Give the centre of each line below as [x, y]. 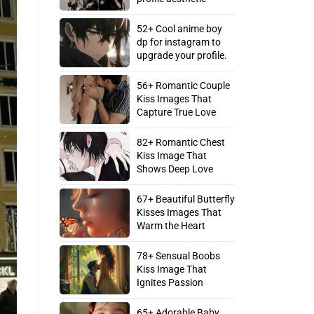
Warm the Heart [171, 226]
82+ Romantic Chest [180, 143]
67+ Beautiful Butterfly [185, 199]
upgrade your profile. [182, 56]
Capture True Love [176, 112]
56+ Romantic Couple [183, 86]
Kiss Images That [174, 99]
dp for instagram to [178, 42]
